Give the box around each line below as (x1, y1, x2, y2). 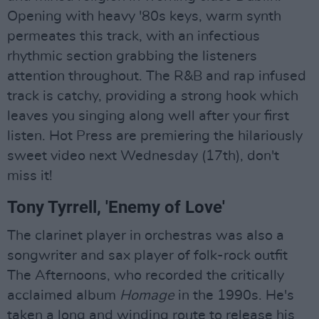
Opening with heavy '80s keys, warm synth (7, 9, 281, 23)
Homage (120, 288, 174, 303)
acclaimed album (7, 288, 120, 303)
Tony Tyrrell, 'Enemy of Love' (7, 197, 225, 217)
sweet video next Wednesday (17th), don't (7, 148, 279, 163)
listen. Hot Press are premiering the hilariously (7, 128, 303, 143)
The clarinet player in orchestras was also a (7, 228, 284, 243)
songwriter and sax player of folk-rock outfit (7, 248, 288, 263)
